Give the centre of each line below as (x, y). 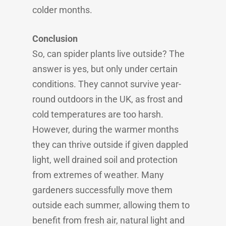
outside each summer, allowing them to (111, 205)
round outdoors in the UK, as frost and (107, 99)
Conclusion (55, 39)
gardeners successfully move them (102, 190)
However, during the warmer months (105, 129)
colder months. (62, 10)
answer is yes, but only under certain (105, 69)
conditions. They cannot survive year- (107, 84)
